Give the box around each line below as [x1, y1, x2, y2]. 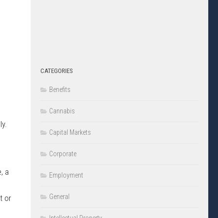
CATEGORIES [40, 67, 73, 75]
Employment [49, 171, 83, 180]
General [49, 193, 70, 201]
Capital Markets [49, 128, 91, 137]
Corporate [49, 150, 76, 158]
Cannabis [49, 107, 75, 115]
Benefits [49, 86, 71, 94]
